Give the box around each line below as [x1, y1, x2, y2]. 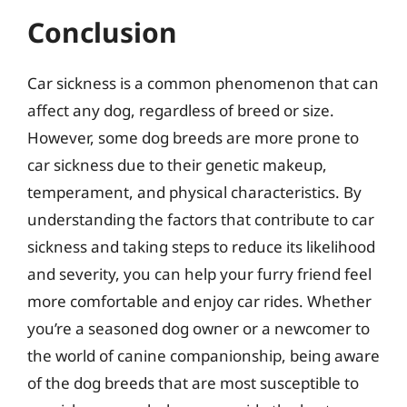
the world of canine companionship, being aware [27, 345, 380, 366]
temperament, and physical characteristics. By [27, 182, 362, 203]
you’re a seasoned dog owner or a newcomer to [27, 318, 370, 339]
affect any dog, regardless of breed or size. [27, 100, 334, 121]
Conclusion [27, 14, 177, 51]
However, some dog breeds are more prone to [27, 127, 359, 148]
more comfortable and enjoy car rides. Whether [27, 291, 372, 312]
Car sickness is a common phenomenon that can [27, 73, 379, 94]
